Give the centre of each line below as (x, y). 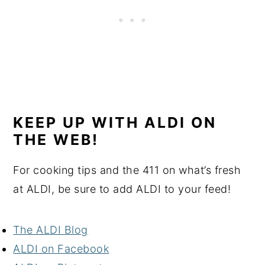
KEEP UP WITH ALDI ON (115, 122)
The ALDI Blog (51, 230)
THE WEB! (56, 139)
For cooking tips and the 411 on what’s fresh (127, 170)
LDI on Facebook (65, 248)
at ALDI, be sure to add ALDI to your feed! (122, 189)
